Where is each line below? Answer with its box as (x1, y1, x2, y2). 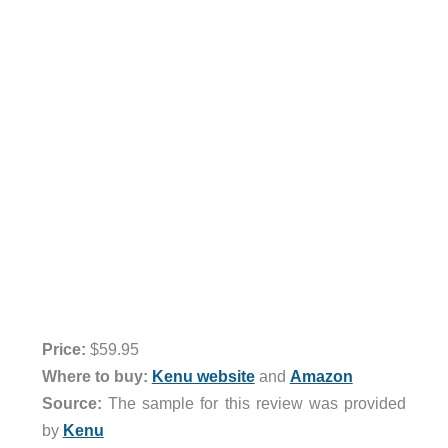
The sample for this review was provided (101, 393, 407, 412)
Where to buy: (41, 366, 148, 385)
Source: (41, 393, 102, 412)
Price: (41, 339, 86, 358)
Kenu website (151, 366, 255, 385)
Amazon (289, 366, 353, 385)
